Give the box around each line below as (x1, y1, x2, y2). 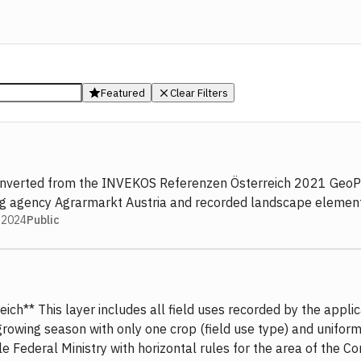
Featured (101, 85, 145, 100)
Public (27, 213, 60, 228)
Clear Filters (170, 85, 228, 100)
